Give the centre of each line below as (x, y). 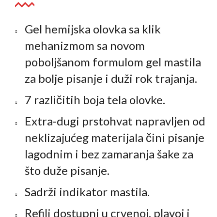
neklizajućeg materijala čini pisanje (115, 138)
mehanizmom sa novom (85, 46)
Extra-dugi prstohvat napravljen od (115, 121)
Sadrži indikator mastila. (87, 192)
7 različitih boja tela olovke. (95, 100)
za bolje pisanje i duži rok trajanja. (111, 78)
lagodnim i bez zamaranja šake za (109, 154)
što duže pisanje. (67, 170)
